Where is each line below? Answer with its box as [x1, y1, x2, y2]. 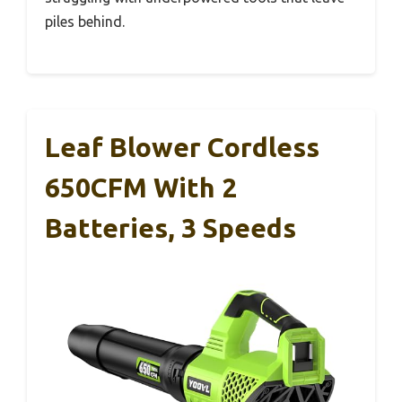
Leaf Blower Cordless [45, 132, 319, 163]
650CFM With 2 [45, 172, 237, 204]
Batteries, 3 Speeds [45, 213, 296, 244]
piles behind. [45, 13, 125, 31]
